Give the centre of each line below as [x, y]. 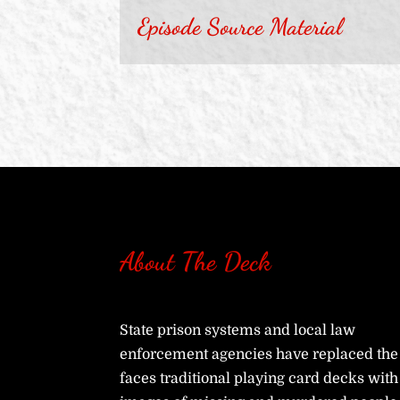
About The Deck [196, 262]
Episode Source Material [240, 27]
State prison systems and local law [238, 330]
